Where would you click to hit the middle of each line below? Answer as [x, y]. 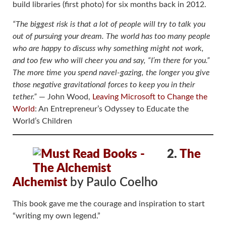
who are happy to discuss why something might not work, [108, 48]
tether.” [25, 97]
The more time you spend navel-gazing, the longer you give [111, 72]
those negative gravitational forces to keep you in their [104, 84]
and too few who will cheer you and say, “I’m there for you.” [111, 60]
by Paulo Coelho [112, 183]
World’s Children [42, 121]
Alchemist [40, 183]
